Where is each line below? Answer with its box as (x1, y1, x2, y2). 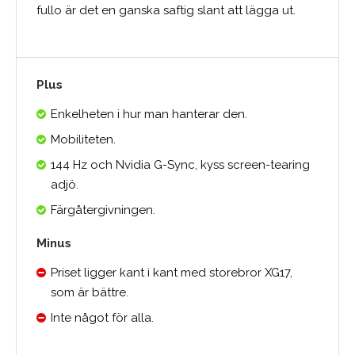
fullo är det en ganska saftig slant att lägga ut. (36, 3, 296, 18)
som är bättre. (51, 285, 128, 300)
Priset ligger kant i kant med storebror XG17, (51, 265, 292, 281)
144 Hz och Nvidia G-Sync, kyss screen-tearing (51, 158, 310, 173)
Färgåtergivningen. (51, 203, 155, 218)
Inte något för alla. (51, 311, 154, 326)
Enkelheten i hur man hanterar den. (51, 107, 247, 122)
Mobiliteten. (51, 132, 116, 147)
